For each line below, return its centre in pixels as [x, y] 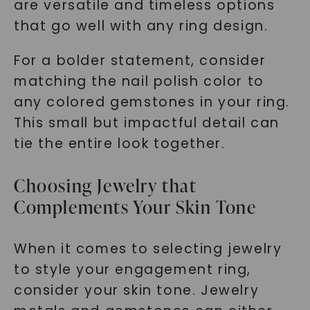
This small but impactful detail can [146, 123]
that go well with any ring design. [141, 26]
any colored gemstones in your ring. [152, 102]
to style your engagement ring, [132, 270]
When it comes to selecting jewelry [148, 249]
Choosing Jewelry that [105, 185]
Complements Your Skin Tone [135, 207]
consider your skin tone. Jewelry [136, 290]
